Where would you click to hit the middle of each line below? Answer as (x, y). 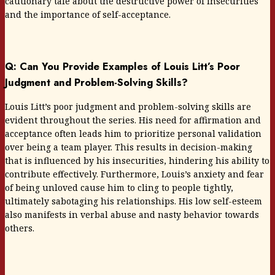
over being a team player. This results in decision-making (129, 147)
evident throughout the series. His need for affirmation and (133, 120)
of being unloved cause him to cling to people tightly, (119, 188)
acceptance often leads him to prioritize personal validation (133, 134)
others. (20, 228)
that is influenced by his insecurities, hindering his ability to (137, 161)
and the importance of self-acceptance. (88, 14)
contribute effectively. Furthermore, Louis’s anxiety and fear (134, 174)
